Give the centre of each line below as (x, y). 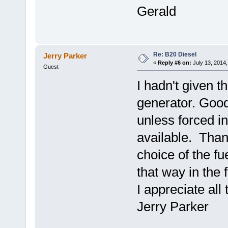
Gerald (160, 11)
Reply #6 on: (174, 62)
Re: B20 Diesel (175, 54)
